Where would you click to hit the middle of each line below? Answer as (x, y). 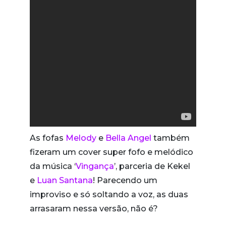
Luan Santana (65, 180)
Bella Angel (128, 138)
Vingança (95, 166)
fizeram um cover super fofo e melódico (111, 152)
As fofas (48, 138)
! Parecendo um (125, 180)
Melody (81, 138)
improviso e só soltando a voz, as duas (109, 194)
